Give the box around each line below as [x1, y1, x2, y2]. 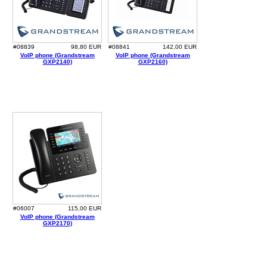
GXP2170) [42, 220, 72, 227]
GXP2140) [42, 58, 72, 66]
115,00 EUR [68, 205, 102, 212]
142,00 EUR [163, 44, 197, 51]
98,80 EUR [71, 44, 102, 51]
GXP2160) [138, 58, 167, 66]
